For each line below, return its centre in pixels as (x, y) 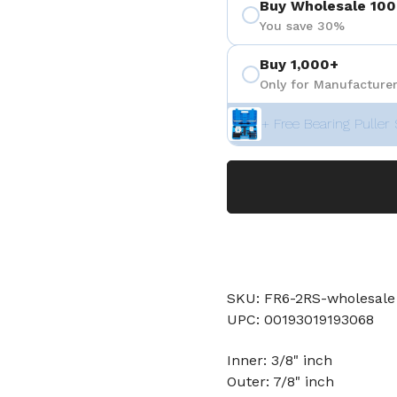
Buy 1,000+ (299, 64)
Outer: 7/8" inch (280, 381)
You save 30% (302, 25)
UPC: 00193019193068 (300, 319)
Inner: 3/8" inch (280, 360)
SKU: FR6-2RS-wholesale (311, 298)
